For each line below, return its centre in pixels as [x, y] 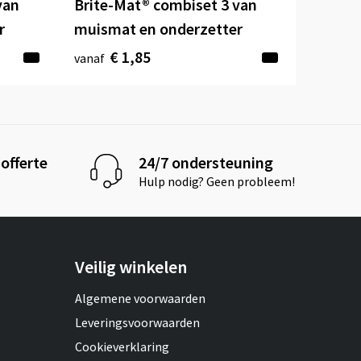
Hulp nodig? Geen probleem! [217, 181]
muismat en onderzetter [159, 29]
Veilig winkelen [131, 267]
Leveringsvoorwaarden [138, 323]
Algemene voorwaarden [141, 299]
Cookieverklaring [122, 347]
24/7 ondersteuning [206, 162]
